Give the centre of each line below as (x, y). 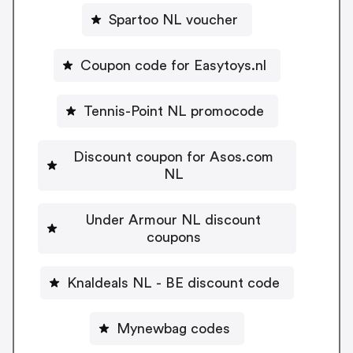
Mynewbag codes (173, 328)
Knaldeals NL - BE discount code (173, 282)
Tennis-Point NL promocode (173, 111)
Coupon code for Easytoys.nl (173, 65)
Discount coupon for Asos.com (173, 156)
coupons (173, 237)
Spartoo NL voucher (173, 19)
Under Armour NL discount (173, 219)
